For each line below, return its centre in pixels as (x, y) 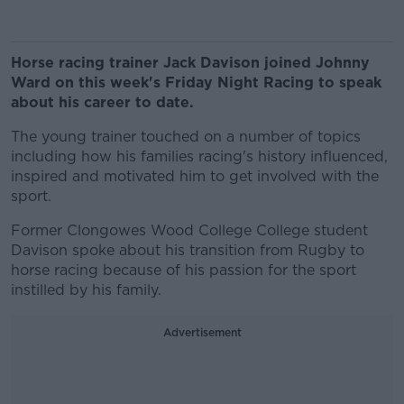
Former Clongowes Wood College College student (189, 230)
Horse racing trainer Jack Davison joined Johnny (190, 63)
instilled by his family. (86, 290)
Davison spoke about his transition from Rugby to (188, 250)
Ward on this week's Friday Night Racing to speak (196, 83)
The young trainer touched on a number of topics (186, 137)
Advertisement (202, 332)
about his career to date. (102, 102)
